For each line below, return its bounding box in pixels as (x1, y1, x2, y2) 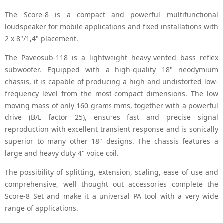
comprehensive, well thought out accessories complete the (5, 179, 218, 189)
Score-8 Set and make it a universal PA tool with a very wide (5, 191, 218, 201)
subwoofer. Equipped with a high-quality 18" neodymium (5, 65, 218, 75)
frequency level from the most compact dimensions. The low (5, 89, 218, 99)
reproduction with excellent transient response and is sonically (5, 124, 218, 134)
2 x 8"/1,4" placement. (5, 34, 78, 44)
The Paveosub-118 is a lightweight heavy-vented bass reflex (5, 53, 218, 63)
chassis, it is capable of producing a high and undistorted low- (5, 77, 218, 87)
